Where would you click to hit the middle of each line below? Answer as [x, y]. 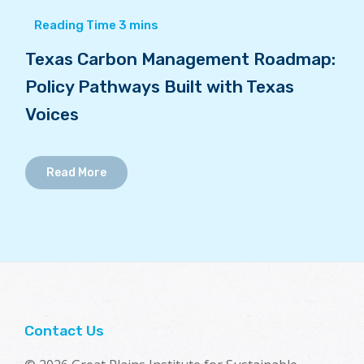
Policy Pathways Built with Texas [159, 87]
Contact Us [64, 330]
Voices [52, 115]
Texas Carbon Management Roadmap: [180, 59]
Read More [76, 173]
